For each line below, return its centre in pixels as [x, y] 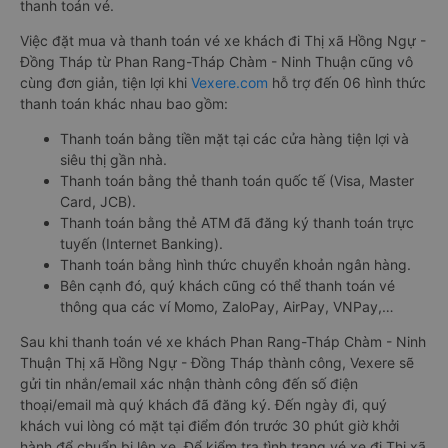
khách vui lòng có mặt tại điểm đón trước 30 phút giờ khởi [209, 426]
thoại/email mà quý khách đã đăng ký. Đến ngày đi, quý [203, 405]
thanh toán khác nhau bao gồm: [124, 104]
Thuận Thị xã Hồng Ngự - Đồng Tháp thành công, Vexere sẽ [217, 363]
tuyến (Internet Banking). [141, 244]
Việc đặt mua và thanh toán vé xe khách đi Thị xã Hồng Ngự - [223, 41]
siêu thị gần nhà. [113, 160]
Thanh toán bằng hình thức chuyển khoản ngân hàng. [235, 265]
